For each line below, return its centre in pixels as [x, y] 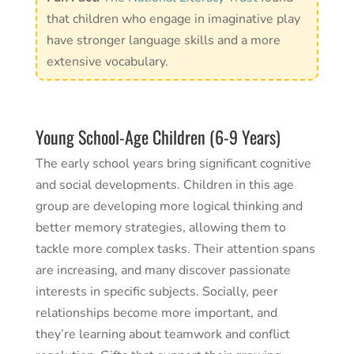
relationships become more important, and [156, 313]
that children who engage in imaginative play [173, 19]
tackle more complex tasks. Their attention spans [175, 249]
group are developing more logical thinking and [169, 206]
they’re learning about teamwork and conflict [162, 334]
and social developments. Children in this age [164, 185]
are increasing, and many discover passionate [163, 270]
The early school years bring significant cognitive [173, 163]
